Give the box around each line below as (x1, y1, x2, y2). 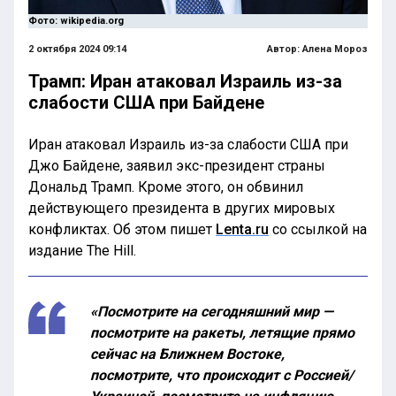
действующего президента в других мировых (28, 200, 335, 217)
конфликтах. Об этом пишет (28, 221, 216, 238)
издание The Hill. (28, 242, 136, 259)
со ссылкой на (269, 221, 367, 238)
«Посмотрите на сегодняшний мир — (90, 303, 333, 320)
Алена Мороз (301, 43, 368, 55)
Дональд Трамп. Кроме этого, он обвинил (28, 179, 303, 195)
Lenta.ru (216, 221, 269, 238)
